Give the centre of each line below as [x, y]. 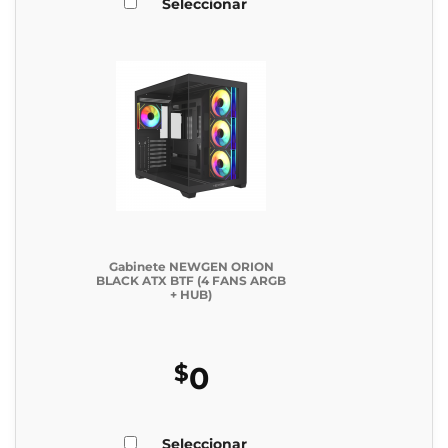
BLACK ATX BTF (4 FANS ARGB [191, 281]
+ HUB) [191, 295]
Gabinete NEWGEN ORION [191, 267]
